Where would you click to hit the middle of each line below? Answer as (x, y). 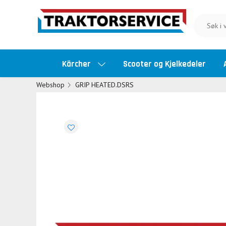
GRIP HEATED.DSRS (104, 85)
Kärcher (78, 64)
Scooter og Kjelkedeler (165, 64)
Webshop (50, 85)
